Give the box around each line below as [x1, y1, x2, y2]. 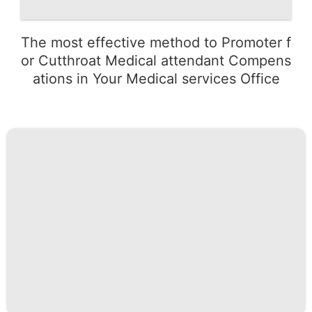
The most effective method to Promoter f [21, 33, 291, 51]
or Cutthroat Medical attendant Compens [21, 52, 291, 69]
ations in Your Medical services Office [32, 70, 280, 87]
